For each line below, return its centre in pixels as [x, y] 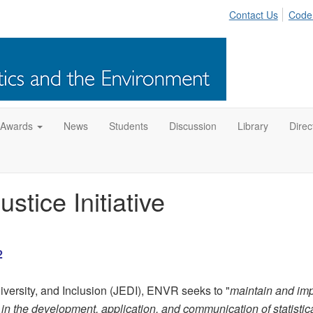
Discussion [193, 126]
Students [129, 126]
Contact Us [253, 15]
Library [253, 126]
